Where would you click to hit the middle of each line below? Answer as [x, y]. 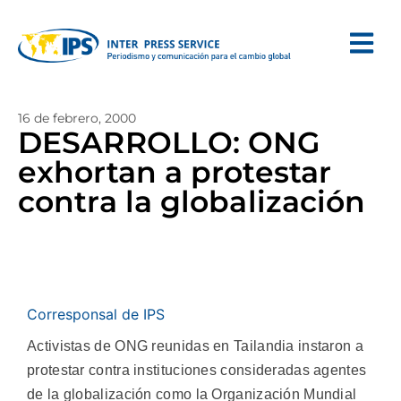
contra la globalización [192, 201]
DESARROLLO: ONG [169, 142]
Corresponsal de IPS [96, 314]
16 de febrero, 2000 [77, 118]
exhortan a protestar [175, 172]
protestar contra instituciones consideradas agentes [197, 370]
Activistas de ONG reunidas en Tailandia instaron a [195, 346]
